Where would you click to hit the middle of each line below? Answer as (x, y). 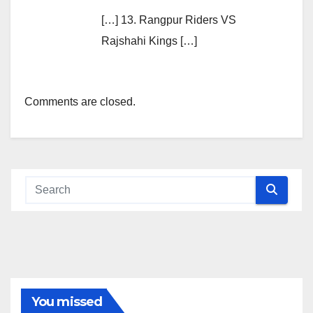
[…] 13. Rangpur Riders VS (169, 20)
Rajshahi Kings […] (149, 41)
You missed (67, 301)
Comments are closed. (80, 101)
